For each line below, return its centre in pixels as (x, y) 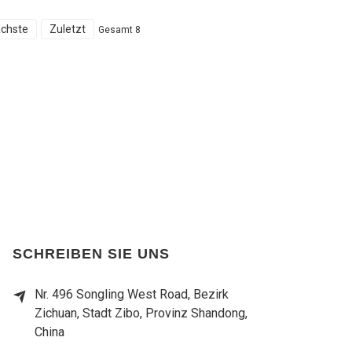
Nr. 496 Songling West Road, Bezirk (132, 294)
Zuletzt (68, 29)
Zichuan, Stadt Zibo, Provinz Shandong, (141, 313)
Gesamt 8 (119, 30)
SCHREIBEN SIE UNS (91, 253)
